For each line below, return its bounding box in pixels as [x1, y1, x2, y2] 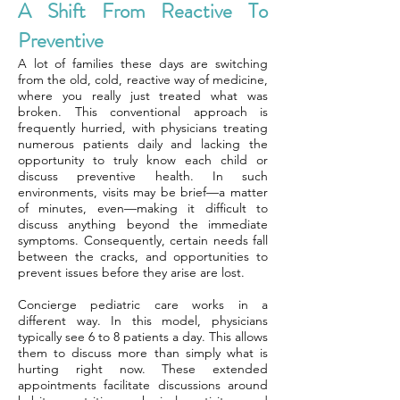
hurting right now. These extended [18, 361, 268, 377]
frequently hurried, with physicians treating [18, 120, 268, 136]
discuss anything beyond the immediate [18, 216, 268, 232]
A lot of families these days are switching [18, 55, 268, 71]
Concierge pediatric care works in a [18, 296, 268, 312]
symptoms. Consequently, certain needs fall [18, 232, 268, 248]
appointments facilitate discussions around [18, 377, 268, 393]
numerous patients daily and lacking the [18, 136, 268, 152]
